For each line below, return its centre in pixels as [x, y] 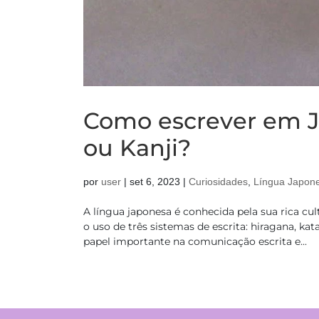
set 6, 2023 [155, 181]
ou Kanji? [137, 147]
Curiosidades [218, 181]
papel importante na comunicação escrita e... [195, 241]
